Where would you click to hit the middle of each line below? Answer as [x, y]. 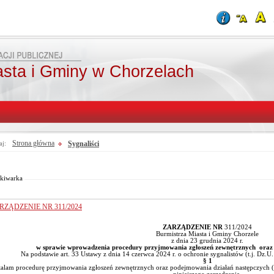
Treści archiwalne [239, 167]
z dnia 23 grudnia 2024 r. [207, 241]
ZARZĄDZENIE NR [193, 227]
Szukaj [53, 175]
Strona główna [33, 143]
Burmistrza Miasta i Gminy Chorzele [207, 234]
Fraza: [203, 152]
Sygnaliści [83, 144]
